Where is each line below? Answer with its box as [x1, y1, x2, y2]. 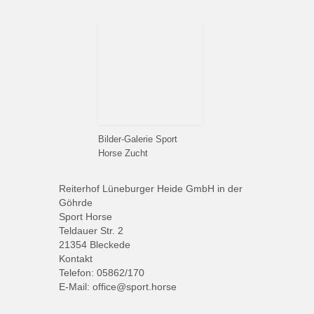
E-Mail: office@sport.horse [58, 280, 177, 292]
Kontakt [58, 252, 93, 264]
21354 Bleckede [58, 238, 130, 250]
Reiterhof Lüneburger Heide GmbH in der [58, 182, 243, 194]
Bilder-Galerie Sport [98, 134, 178, 144]
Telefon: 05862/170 [58, 266, 144, 278]
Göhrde [58, 196, 93, 208]
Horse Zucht [98, 148, 149, 158]
